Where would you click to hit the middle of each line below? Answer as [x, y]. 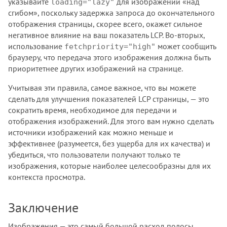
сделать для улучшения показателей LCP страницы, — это [109, 99]
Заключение [43, 208]
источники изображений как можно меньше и [91, 133]
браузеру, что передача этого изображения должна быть [109, 58]
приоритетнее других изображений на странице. [96, 69]
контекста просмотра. [47, 177]
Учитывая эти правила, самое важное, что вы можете [102, 88]
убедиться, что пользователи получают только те [94, 155]
